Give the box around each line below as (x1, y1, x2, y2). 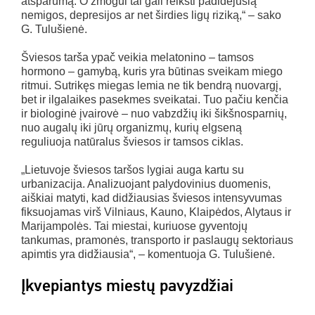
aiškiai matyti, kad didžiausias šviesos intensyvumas (21, 192, 282, 205)
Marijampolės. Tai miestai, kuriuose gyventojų (21, 220, 247, 233)
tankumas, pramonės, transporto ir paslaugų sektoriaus (21, 234, 293, 247)
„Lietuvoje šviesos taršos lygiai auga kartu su (21, 164, 244, 176)
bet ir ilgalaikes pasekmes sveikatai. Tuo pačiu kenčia (21, 94, 288, 106)
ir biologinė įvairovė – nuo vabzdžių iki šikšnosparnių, (21, 108, 287, 120)
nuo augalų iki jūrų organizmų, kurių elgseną (21, 122, 242, 134)
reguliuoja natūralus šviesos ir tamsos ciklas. (21, 136, 243, 148)
